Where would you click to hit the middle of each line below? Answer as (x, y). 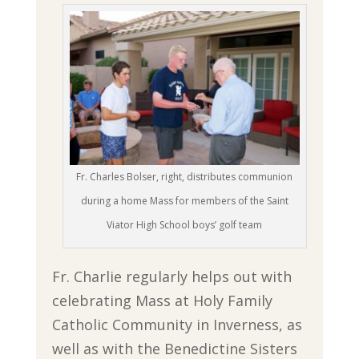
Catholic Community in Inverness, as (177, 325)
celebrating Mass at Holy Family (162, 301)
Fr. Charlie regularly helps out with (171, 277)
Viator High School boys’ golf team (185, 225)
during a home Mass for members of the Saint (184, 201)
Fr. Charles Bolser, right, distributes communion (185, 177)
